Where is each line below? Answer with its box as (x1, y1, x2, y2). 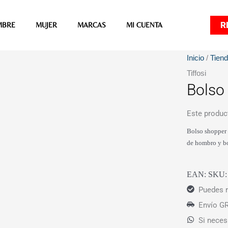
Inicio (187, 53, 205, 62)
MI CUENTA (126, 21, 162, 29)
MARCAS (77, 21, 106, 29)
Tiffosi (187, 69, 207, 77)
